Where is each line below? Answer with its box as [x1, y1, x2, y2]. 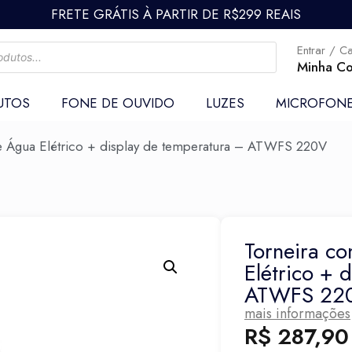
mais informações [244, 303, 350, 324]
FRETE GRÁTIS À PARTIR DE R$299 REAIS [51, 5, 301, 24]
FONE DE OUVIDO [60, 93, 174, 112]
